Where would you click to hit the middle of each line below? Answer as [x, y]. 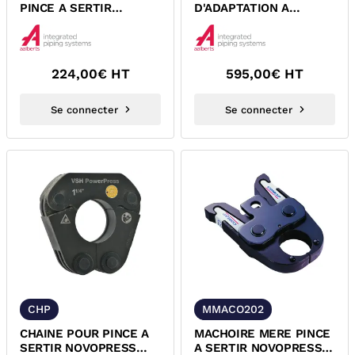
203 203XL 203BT [71, 36]
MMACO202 [233, 309]
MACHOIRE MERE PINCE [262, 334]
